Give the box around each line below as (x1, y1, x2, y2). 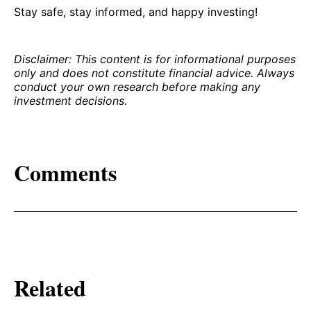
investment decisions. (14, 93, 127, 108)
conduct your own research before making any (14, 79, 260, 94)
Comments (14, 156, 117, 190)
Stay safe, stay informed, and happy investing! (14, 4, 258, 19)
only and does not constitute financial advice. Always (14, 65, 294, 80)
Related (14, 271, 86, 305)
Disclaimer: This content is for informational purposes (14, 51, 296, 66)
